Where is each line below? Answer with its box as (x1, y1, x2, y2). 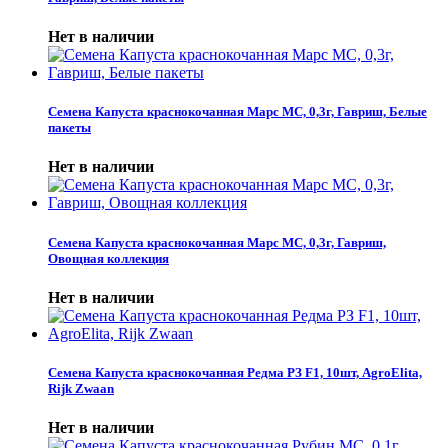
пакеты (48, 120, 91, 136)
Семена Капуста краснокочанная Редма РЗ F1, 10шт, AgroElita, (48, 364, 422, 380)
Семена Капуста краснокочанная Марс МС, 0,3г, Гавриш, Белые (48, 104, 427, 120)
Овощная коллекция (48, 250, 169, 266)
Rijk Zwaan (48, 380, 114, 396)
